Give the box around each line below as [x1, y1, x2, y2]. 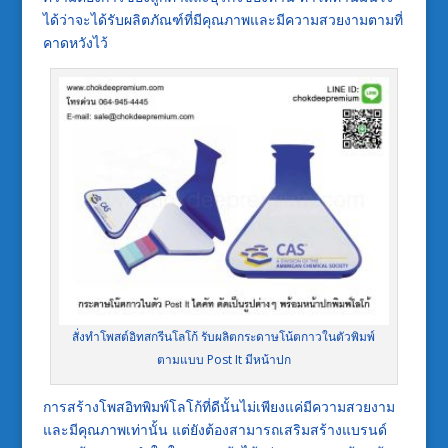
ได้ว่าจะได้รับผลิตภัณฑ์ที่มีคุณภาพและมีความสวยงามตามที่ [42, 10, 403, 30]
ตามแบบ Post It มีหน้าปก [156, 351, 291, 369]
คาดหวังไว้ [42, 33, 108, 53]
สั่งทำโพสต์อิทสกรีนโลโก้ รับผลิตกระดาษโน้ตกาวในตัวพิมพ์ [72, 328, 376, 346]
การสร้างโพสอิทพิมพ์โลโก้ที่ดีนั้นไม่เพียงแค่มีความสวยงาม [42, 397, 395, 417]
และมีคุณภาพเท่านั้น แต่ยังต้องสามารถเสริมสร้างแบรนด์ [42, 420, 387, 440]
